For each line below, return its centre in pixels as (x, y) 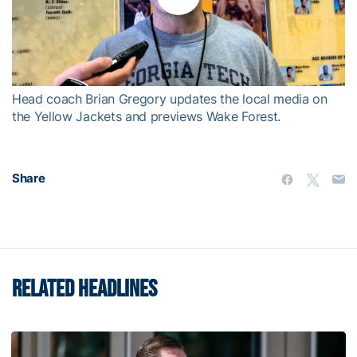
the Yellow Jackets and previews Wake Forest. (146, 117)
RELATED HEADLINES (84, 290)
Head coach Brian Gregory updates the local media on (170, 99)
